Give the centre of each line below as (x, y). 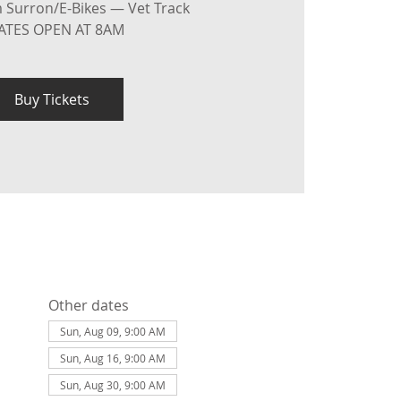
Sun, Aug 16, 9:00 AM (112, 358)
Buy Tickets (51, 100)
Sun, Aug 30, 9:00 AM (112, 385)
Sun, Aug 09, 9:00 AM (112, 332)
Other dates (88, 306)
